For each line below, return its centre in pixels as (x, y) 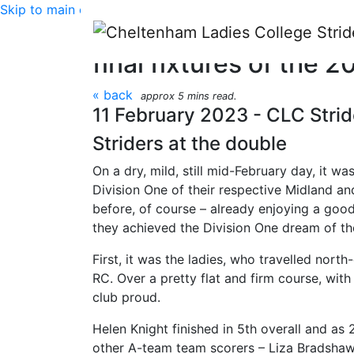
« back (113, 95)
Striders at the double (190, 143)
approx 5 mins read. (189, 96)
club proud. (126, 297)
